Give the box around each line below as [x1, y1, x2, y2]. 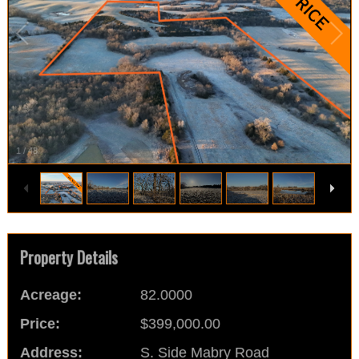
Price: [19, 316, 60, 333]
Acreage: [19, 287, 82, 304]
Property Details [19, 245, 118, 270]
